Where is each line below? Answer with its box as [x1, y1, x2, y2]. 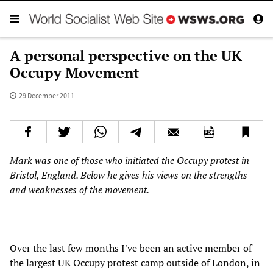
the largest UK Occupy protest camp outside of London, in [10, 255, 260, 269]
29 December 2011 [18, 90, 74, 100]
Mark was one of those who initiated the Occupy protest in [10, 153, 249, 167]
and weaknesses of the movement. [10, 182, 149, 196]
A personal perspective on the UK [10, 45, 242, 65]
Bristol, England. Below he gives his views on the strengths [10, 168, 247, 182]
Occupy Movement [10, 62, 140, 82]
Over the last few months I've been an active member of [10, 241, 252, 255]
